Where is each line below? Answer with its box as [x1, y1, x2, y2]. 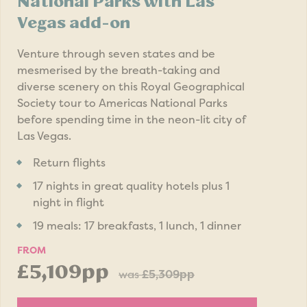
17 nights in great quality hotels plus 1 [33, 178, 230, 193]
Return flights [33, 155, 106, 170]
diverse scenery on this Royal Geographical [17, 79, 245, 94]
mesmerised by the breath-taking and [17, 62, 220, 77]
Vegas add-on [17, 12, 130, 32]
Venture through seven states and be [17, 46, 215, 61]
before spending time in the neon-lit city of [17, 112, 245, 127]
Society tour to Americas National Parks [17, 95, 228, 110]
